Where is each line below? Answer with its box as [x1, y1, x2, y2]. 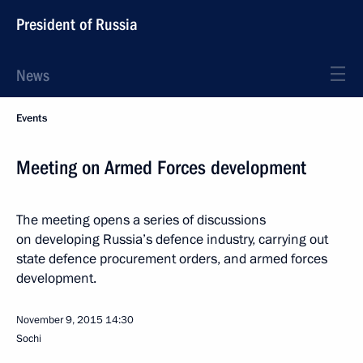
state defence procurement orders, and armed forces [16, 250, 327, 268]
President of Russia [16, 15, 138, 34]
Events [16, 111, 47, 126]
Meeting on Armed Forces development [16, 156, 306, 179]
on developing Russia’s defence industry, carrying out [16, 230, 328, 249]
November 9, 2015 [16, 313, 103, 327]
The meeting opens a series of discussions [16, 211, 266, 229]
